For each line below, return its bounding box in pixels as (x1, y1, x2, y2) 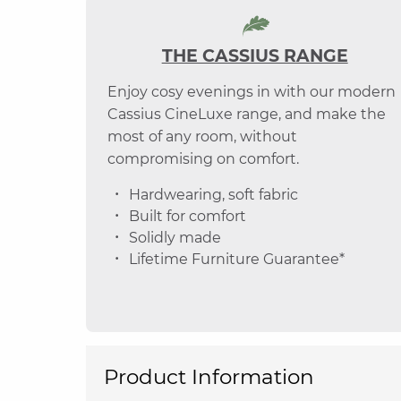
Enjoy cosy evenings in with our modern (107, 83, 396, 100)
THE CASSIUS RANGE (161, 46, 348, 66)
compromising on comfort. (107, 150, 299, 167)
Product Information (104, 364, 314, 390)
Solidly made (129, 229, 221, 246)
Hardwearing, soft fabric (129, 186, 298, 203)
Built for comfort (129, 208, 246, 225)
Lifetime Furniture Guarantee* (129, 251, 345, 268)
